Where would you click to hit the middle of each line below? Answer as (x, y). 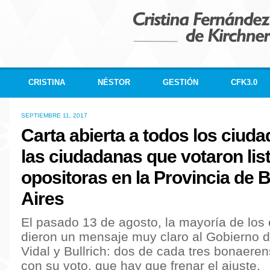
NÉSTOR (114, 82)
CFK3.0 (244, 82)
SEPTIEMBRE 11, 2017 (54, 115)
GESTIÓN (181, 82)
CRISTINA (47, 82)
